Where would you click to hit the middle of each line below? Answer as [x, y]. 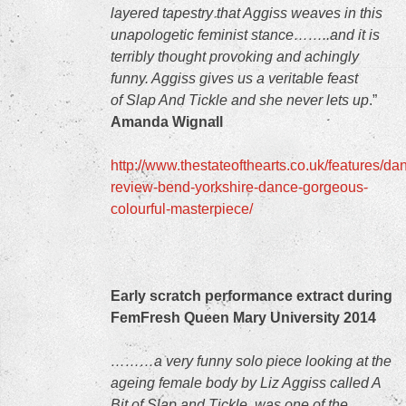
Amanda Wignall [167, 122]
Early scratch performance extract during [251, 296]
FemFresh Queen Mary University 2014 [243, 318]
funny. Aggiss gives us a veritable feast [234, 78]
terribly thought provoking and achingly [235, 57]
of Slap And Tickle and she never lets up [240, 100]
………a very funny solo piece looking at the [251, 361]
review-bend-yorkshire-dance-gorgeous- [239, 187]
